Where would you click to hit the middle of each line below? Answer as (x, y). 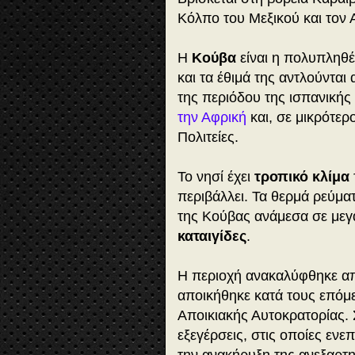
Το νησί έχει (216, 177)
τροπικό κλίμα (302, 177)
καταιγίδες (212, 237)
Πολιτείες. (210, 137)
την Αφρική (212, 118)
